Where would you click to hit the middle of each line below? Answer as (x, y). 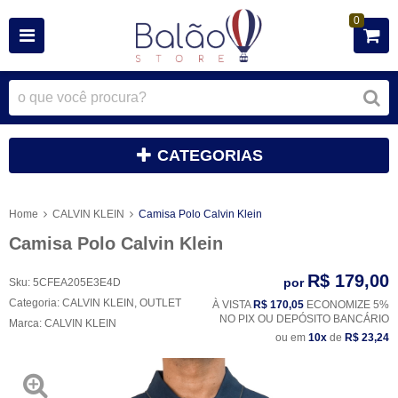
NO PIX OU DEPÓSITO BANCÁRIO (304, 318)
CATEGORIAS (210, 155)
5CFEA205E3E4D (77, 282)
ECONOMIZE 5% (346, 304)
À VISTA (233, 304)
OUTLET (160, 302)
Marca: (27, 323)
